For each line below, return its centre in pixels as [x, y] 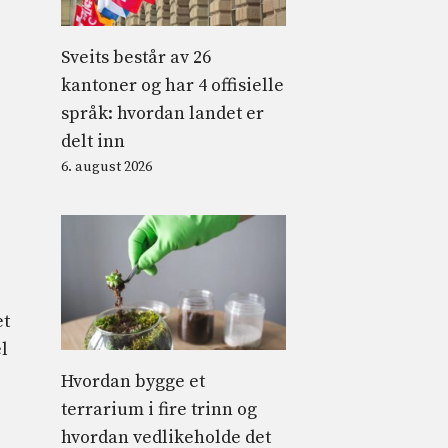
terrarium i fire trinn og [159, 409]
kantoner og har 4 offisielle [172, 85]
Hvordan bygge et [133, 381]
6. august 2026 [106, 166]
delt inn [93, 141]
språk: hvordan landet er [162, 113]
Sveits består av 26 [136, 57]
